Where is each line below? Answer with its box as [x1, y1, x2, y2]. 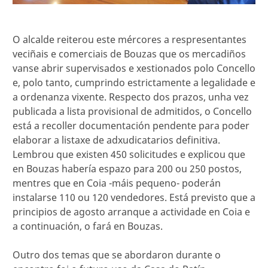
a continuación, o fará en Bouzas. [13, 219, 163, 233]
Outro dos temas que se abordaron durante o [13, 248, 221, 261]
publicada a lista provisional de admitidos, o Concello [13, 104, 252, 118]
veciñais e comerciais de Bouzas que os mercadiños [13, 47, 246, 60]
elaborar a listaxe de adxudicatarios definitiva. [13, 133, 220, 147]
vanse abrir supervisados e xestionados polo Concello [13, 61, 255, 75]
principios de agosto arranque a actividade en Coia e [13, 205, 250, 218]
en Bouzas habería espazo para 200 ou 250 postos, [13, 162, 242, 175]
